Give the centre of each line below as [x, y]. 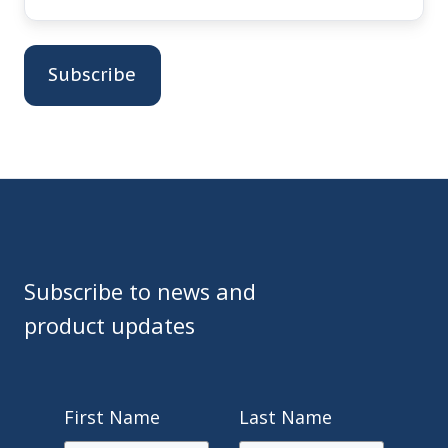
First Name [112, 416]
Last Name [285, 416]
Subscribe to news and [140, 291]
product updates [109, 325]
